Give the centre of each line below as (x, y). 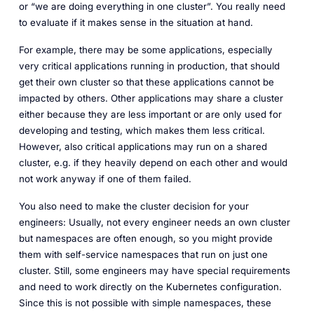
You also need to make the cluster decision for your (134, 206)
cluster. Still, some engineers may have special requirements (154, 270)
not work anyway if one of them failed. (105, 178)
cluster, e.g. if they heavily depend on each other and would (153, 162)
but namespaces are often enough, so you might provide (145, 238)
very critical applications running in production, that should (149, 66)
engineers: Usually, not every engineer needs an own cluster (154, 222)
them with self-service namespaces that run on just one (143, 254)
